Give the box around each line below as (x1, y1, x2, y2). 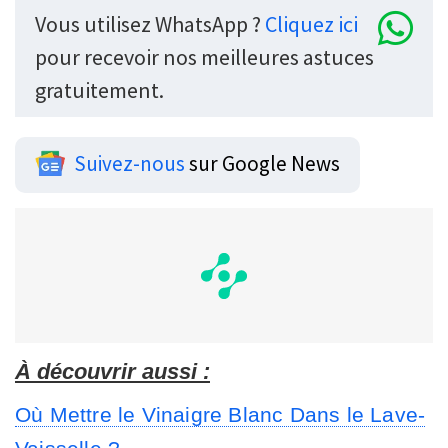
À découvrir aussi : (15, 359, 210, 385)
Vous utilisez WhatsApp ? (35, 9, 265, 38)
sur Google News (185, 149, 340, 177)
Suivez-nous (74, 149, 185, 177)
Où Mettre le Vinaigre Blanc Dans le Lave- (15, 403, 426, 427)
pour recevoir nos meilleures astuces (35, 42, 374, 71)
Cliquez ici (265, 9, 358, 38)
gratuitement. (35, 75, 164, 104)
